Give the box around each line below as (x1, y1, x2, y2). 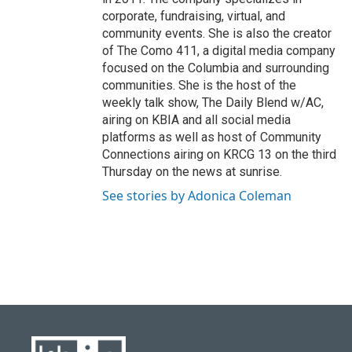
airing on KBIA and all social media (102, 112, 291, 127)
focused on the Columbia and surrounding (102, 60, 329, 75)
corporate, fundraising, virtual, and (102, 8, 285, 24)
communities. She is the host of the (102, 77, 296, 93)
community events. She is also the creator (102, 25, 332, 41)
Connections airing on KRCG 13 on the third (102, 146, 336, 162)
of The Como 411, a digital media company (102, 42, 335, 58)
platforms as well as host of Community (102, 129, 321, 145)
